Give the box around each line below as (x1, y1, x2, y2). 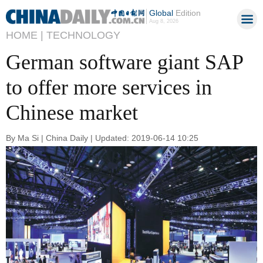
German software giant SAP (6, 50, 243, 74)
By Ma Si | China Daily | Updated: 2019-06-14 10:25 (6, 133, 198, 143)
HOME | (6, 29, 43, 41)
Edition (173, 8, 201, 18)
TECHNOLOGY (46, 29, 120, 41)
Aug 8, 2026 (149, 18, 178, 24)
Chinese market (6, 101, 138, 124)
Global (149, 8, 173, 18)
